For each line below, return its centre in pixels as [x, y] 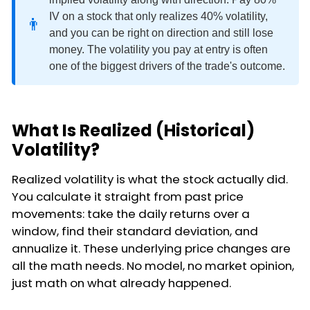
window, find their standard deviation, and [135, 231]
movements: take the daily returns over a [131, 213]
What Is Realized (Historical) [133, 130]
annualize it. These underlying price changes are [151, 248]
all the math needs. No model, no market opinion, [153, 265]
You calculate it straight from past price [128, 196]
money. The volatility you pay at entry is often [158, 49]
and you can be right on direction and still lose [161, 33]
